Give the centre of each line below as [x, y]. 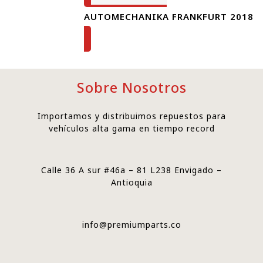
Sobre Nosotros [131, 88]
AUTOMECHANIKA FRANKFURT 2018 [169, 17]
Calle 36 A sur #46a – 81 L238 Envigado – [131, 170]
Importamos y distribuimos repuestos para [131, 116]
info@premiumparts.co [131, 224]
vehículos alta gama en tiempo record [131, 129]
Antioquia [131, 183]
